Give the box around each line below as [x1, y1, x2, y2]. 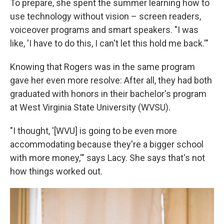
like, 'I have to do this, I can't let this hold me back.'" [10, 38, 208, 48]
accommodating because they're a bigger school [10, 139, 203, 149]
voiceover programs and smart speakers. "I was [10, 24, 198, 35]
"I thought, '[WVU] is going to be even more [10, 125, 177, 136]
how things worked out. [10, 166, 102, 176]
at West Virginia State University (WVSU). [10, 102, 170, 112]
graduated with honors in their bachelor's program [10, 88, 206, 99]
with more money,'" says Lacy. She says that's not [10, 152, 205, 163]
